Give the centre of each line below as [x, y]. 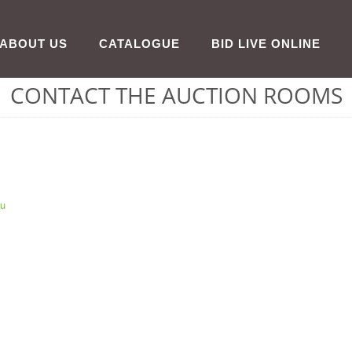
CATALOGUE [139, 44]
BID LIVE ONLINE [266, 44]
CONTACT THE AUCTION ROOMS [176, 95]
